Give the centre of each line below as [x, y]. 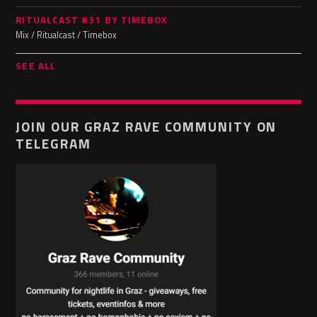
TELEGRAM [53, 143]
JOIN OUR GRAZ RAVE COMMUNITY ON [146, 126]
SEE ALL [36, 65]
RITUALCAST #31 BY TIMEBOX [92, 20]
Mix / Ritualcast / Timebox [67, 35]
